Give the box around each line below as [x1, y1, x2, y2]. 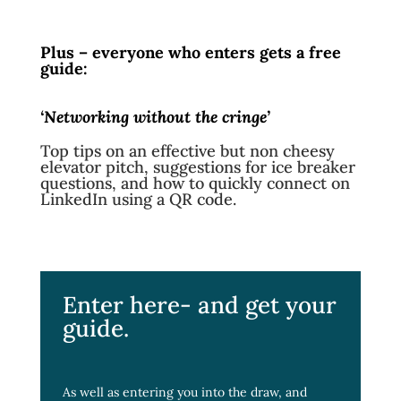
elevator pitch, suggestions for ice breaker [39, 156, 355, 177]
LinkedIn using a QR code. [39, 188, 241, 209]
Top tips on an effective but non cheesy [39, 140, 335, 161]
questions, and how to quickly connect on [39, 172, 350, 193]
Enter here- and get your [62, 289, 337, 320]
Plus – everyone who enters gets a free [39, 41, 341, 63]
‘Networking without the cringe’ [39, 106, 270, 127]
